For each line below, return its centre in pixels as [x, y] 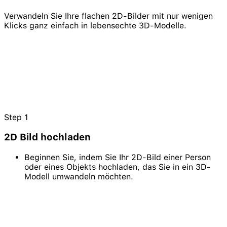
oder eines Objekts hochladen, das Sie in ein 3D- [118, 167]
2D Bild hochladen [47, 137]
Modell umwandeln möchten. [79, 177]
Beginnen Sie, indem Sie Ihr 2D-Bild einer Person [118, 158]
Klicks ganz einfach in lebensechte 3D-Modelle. [95, 25]
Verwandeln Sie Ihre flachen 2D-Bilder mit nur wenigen [108, 16]
